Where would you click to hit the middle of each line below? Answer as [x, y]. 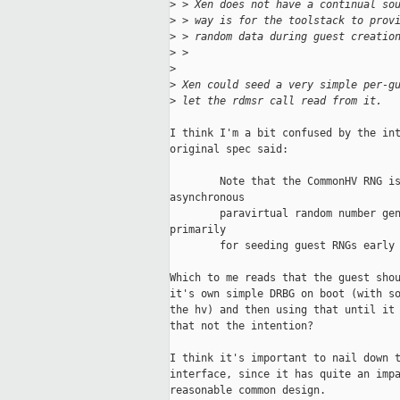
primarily [198, 230]
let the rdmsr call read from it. [279, 101]
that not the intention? [242, 326]
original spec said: [229, 150]
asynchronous [207, 198]
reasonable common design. [251, 391]
